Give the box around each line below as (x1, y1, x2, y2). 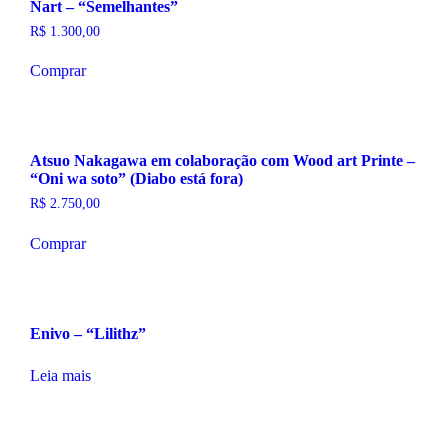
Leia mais (29, 366, 91, 384)
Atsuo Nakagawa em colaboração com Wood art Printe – (29, 152, 415, 170)
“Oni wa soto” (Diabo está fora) (29, 170, 243, 188)
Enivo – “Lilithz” (29, 324, 146, 342)
